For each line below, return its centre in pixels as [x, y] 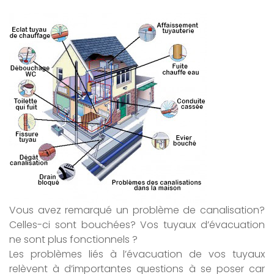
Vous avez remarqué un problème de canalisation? [137, 210]
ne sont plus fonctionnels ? [73, 239]
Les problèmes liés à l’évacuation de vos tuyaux [137, 254]
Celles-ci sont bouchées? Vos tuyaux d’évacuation [137, 225]
